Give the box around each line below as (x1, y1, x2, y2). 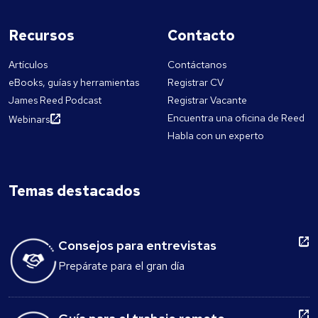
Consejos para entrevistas (58, 237, 216, 254)
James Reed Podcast (9, 94, 102, 107)
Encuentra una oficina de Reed (168, 111, 305, 125)
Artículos (9, 58, 48, 72)
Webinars (9, 113, 50, 126)
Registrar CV (168, 76, 224, 89)
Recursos (9, 26, 75, 45)
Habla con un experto (168, 129, 264, 143)
